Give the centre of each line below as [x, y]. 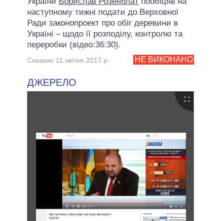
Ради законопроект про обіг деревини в [103, 23]
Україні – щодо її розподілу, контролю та [105, 34]
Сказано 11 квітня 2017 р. [68, 60]
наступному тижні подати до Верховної [103, 12]
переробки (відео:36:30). [74, 44]
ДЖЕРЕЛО [52, 82]
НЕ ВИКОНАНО [164, 60]
